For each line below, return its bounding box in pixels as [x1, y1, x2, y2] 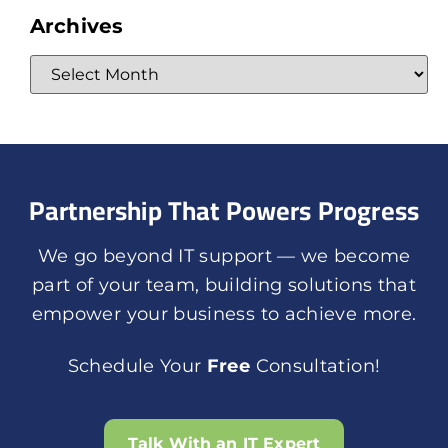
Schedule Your [67, 354, 207, 377]
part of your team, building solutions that [31, 273, 417, 296]
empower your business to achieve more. [31, 302, 417, 325]
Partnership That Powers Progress [28, 185, 420, 235]
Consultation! [250, 354, 381, 377]
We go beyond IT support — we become [37, 244, 411, 267]
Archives [30, 13, 124, 38]
